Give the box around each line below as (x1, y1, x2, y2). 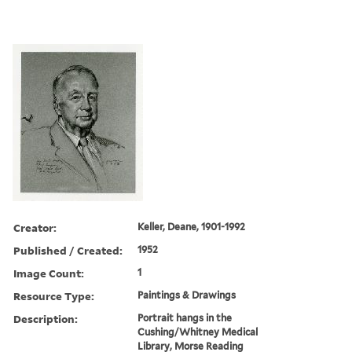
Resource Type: (13, 288, 94, 303)
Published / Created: (13, 242, 123, 258)
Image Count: (13, 265, 84, 280)
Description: (13, 310, 78, 326)
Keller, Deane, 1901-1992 (137, 220, 246, 233)
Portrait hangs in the (137, 311, 233, 324)
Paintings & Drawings (137, 288, 236, 301)
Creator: (13, 219, 57, 235)
